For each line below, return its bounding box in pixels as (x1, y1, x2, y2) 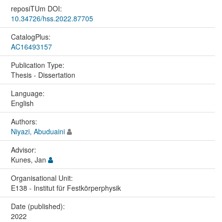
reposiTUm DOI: (10, 3, 64, 13)
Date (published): (10, 201, 67, 211)
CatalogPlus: (10, 31, 53, 42)
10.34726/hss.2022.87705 (10, 13, 93, 23)
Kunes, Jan (10, 154, 48, 165)
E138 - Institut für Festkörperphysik (10, 182, 121, 193)
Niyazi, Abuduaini (10, 126, 65, 136)
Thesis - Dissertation (10, 69, 75, 80)
